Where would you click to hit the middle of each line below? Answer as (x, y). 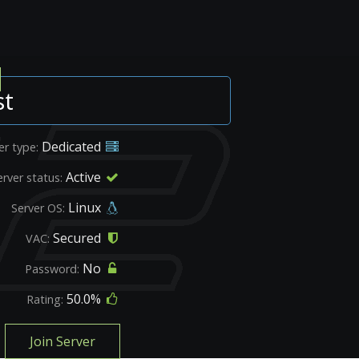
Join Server (63, 341)
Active (83, 177)
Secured (77, 238)
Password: (52, 269)
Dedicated (71, 147)
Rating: (45, 299)
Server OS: (38, 208)
